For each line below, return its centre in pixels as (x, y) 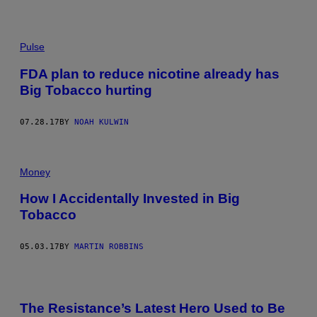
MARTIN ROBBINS (109, 247)
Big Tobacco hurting (86, 90)
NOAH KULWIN (102, 122)
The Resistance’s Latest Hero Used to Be (152, 308)
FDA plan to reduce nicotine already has (150, 74)
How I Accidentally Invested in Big (130, 199)
